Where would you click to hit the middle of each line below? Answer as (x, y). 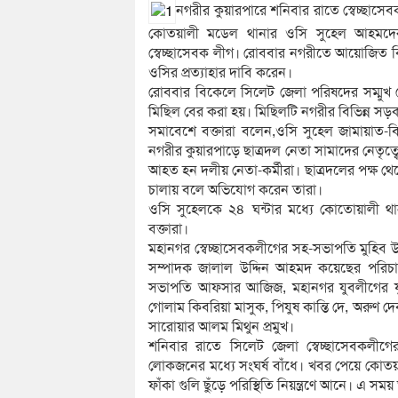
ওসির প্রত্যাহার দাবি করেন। (220, 72)
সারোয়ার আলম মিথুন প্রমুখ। (221, 326)
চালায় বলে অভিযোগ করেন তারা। (235, 190)
